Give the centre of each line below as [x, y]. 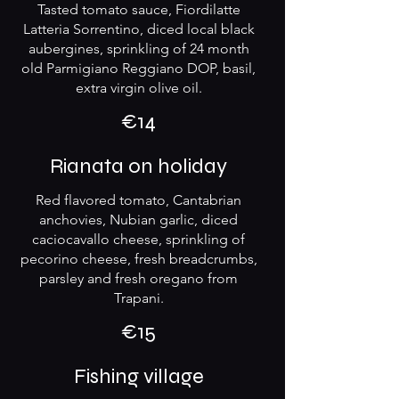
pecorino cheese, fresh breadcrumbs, [138, 259]
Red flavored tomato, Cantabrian [138, 200]
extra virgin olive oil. [138, 88]
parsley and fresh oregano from [138, 278]
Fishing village [138, 376]
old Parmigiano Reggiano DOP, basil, [138, 68]
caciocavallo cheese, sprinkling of [138, 239]
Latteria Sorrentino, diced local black [138, 29]
